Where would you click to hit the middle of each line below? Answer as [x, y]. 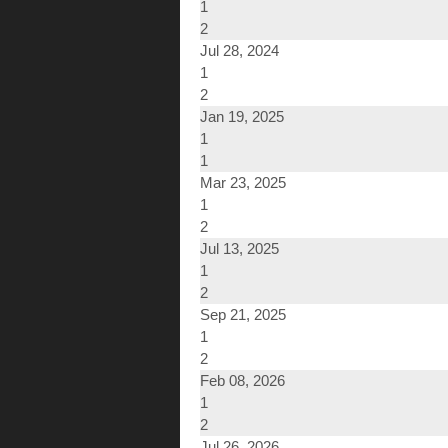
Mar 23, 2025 [243, 183]
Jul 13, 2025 [239, 249]
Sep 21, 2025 [243, 315]
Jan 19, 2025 [242, 117]
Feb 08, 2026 [242, 381]
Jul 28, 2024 [239, 51]
